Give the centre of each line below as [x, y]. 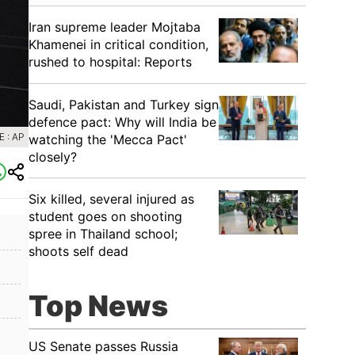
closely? [53, 157]
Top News [98, 306]
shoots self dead [78, 251]
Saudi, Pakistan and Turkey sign [124, 105]
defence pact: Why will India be [122, 122]
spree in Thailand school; [103, 234]
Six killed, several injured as [111, 199]
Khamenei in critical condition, [118, 44]
